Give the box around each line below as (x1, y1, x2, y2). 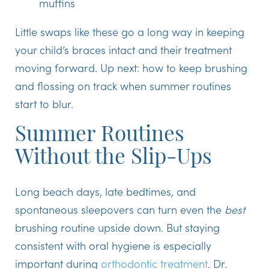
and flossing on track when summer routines (15, 78, 231, 94)
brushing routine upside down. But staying (15, 220, 220, 235)
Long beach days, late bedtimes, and (15, 184, 196, 199)
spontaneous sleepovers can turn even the (15, 202, 222, 217)
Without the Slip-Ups (15, 148, 212, 170)
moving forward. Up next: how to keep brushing (15, 60, 247, 76)
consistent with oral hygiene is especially (15, 238, 211, 253)
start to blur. (15, 96, 73, 112)
